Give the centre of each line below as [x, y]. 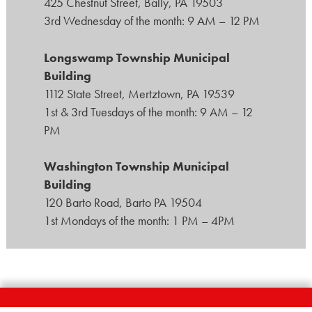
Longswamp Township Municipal [137, 57]
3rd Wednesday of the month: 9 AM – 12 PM [152, 21]
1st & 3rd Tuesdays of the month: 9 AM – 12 [149, 112]
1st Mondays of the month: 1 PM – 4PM [140, 221]
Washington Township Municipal [137, 167]
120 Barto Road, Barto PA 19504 [123, 203]
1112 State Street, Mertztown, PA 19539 [140, 94]
